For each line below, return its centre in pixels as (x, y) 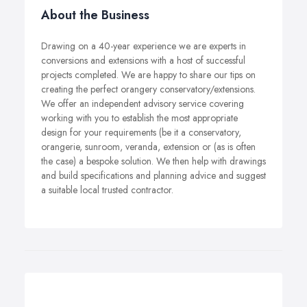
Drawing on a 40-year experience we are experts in (144, 46)
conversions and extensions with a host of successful (143, 60)
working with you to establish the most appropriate (139, 118)
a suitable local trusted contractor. (107, 190)
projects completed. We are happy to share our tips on (148, 75)
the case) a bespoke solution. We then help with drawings (153, 161)
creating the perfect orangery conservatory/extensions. (148, 89)
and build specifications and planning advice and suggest (153, 175)
